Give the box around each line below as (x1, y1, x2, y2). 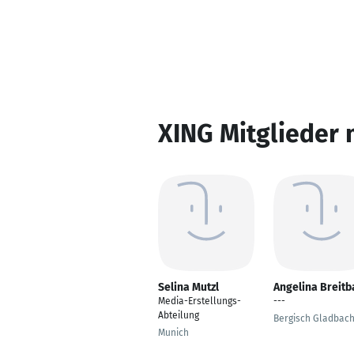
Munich (158, 327, 189, 338)
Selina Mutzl (158, 281, 219, 294)
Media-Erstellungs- (158, 296, 241, 307)
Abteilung (158, 310, 199, 321)
